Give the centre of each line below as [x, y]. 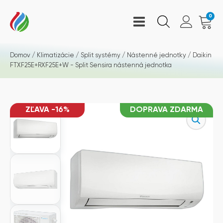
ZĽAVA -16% [47, 110]
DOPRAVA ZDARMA [167, 110]
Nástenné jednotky [157, 56]
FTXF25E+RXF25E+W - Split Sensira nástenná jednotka [91, 65]
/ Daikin [199, 56]
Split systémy [101, 56]
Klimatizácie [56, 56]
